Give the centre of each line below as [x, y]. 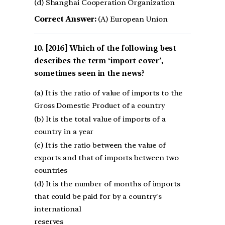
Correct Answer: [65, 19]
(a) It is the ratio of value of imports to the [108, 93]
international [58, 209]
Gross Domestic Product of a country [100, 106]
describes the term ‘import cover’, [99, 61]
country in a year [64, 132]
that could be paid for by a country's [98, 197]
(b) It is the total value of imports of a [100, 119]
